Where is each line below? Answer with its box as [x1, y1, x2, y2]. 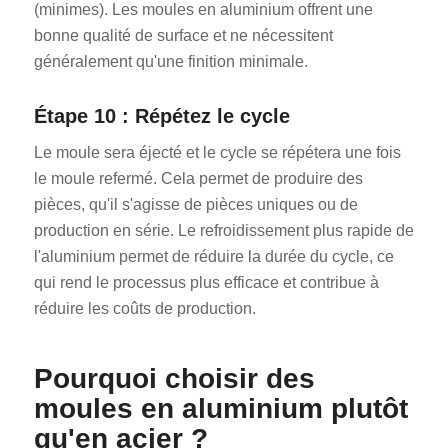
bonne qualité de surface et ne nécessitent [33, 26, 333, 44]
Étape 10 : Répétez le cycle [33, 104, 290, 127]
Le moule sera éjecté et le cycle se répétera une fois [33, 144, 401, 162]
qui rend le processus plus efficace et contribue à [33, 274, 379, 292]
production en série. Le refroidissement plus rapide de [33, 222, 414, 240]
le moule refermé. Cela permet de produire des [33, 170, 363, 188]
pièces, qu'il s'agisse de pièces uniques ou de [33, 196, 358, 214]
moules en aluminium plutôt [33, 393, 408, 425]
